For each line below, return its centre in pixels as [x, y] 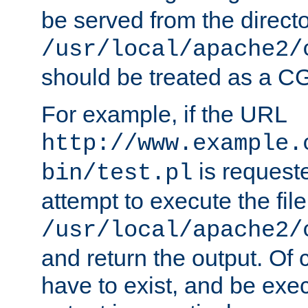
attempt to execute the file [174, 201]
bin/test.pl [117, 174]
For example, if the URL [164, 114]
